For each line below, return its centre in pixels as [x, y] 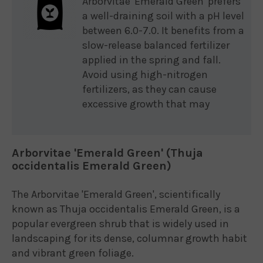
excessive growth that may [146, 104]
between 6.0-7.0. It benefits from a [163, 30]
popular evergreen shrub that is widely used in [120, 223]
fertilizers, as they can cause [149, 89]
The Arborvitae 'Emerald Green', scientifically [116, 194]
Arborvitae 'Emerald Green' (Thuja [107, 153]
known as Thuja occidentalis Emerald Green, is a [126, 209]
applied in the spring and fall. [151, 60]
